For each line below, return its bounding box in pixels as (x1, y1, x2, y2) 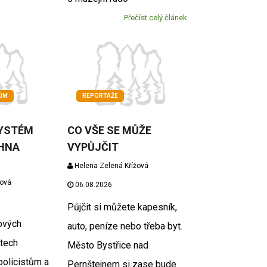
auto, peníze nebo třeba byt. (67, 220, 183, 232)
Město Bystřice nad (67, 239, 149, 251)
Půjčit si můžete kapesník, (67, 201, 178, 213)
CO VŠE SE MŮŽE (67, 123, 152, 136)
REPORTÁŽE (82, 92, 119, 99)
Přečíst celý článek (123, 13, 187, 23)
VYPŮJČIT (67, 140, 119, 153)
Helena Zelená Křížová (73, 161, 149, 170)
